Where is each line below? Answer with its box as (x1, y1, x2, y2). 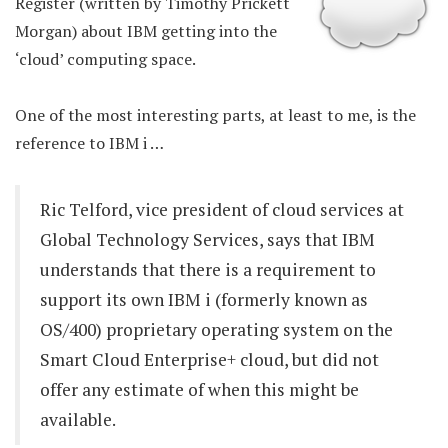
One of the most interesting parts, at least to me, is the (15, 104, 416, 126)
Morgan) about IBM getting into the (15, 20, 277, 42)
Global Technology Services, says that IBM (40, 228, 375, 251)
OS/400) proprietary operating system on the (40, 318, 393, 341)
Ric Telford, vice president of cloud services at (40, 198, 404, 221)
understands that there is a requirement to (40, 258, 376, 281)
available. (40, 408, 116, 431)
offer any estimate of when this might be (40, 378, 359, 401)
